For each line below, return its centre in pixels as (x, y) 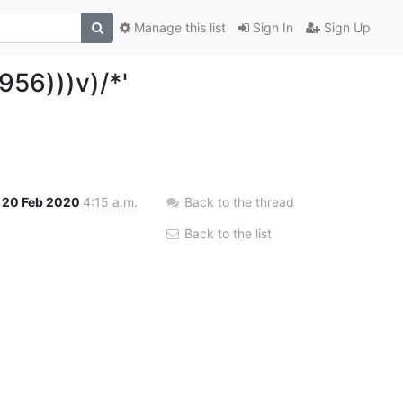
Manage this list (178, 28)
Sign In (271, 28)
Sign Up (345, 28)
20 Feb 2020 (42, 201)
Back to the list (226, 233)
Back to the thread (239, 201)
